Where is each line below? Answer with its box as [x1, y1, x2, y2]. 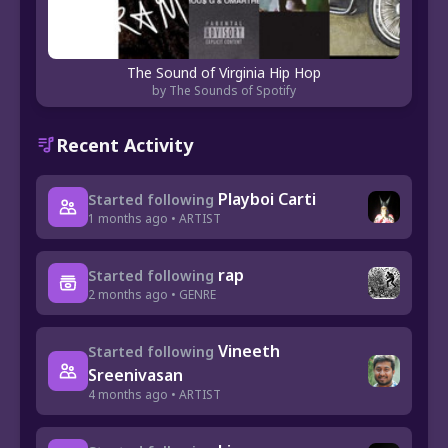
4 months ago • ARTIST [88, 385, 221, 403]
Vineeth [218, 339, 280, 362]
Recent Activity [56, 132, 193, 157]
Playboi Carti [218, 187, 316, 210]
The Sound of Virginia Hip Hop [127, 62, 321, 82]
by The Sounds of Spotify [152, 81, 296, 99]
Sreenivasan [88, 363, 183, 386]
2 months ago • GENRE [88, 285, 216, 303]
